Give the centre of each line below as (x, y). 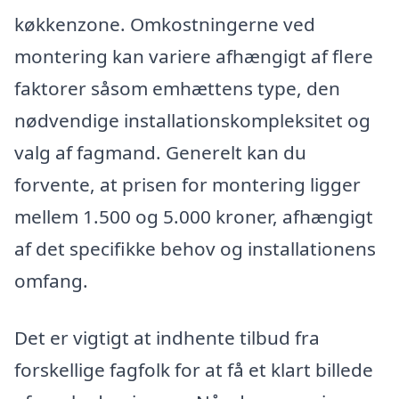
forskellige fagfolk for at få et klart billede (194, 369)
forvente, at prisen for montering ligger (187, 185)
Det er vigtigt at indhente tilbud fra (167, 337)
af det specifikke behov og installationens (195, 249)
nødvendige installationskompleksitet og (192, 121)
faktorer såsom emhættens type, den (177, 89)
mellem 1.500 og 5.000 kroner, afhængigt (194, 217)
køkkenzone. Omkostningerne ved (165, 24)
